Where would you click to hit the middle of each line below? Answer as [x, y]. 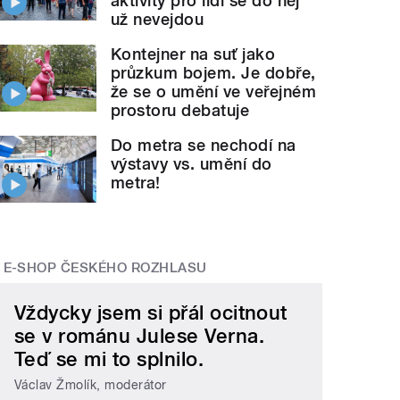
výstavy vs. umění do [192, 163]
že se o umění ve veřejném [214, 91]
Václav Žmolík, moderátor [91, 384]
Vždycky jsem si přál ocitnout [151, 313]
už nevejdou [158, 19]
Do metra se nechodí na [204, 145]
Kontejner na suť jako [193, 54]
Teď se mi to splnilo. [109, 359]
